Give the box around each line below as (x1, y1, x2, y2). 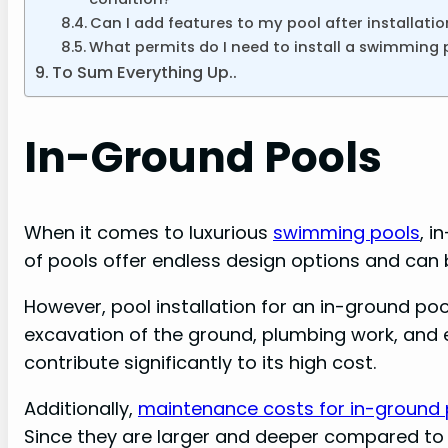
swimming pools (273, 219, 420, 245)
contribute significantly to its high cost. (24, 349, 376, 375)
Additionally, (24, 395, 138, 421)
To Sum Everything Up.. (52, 61, 238, 85)
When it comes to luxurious (24, 219, 273, 245)
